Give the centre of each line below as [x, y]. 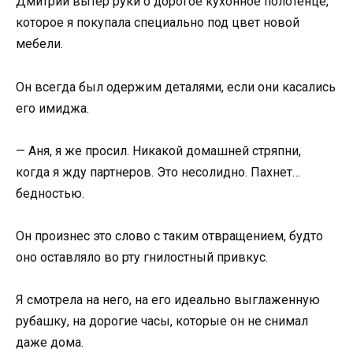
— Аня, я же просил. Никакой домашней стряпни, [158, 150]
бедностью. [50, 193]
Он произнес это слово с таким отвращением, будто [169, 236]
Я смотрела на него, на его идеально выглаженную [168, 300]
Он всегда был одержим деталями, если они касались [176, 87]
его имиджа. [52, 108]
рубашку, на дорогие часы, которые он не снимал [162, 321]
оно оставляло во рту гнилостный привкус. [142, 257]
